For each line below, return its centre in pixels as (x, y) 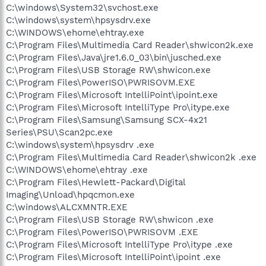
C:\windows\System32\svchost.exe (82, 7)
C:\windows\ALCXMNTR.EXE (67, 207)
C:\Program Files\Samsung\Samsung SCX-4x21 (107, 120)
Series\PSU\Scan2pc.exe (59, 132)
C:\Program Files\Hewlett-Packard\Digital (96, 182)
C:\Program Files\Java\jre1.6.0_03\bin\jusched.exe (114, 57)
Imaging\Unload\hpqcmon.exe (70, 194)
